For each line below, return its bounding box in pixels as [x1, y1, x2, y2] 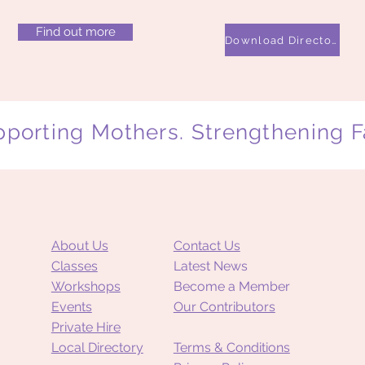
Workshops [51, 279, 121, 294]
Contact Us [173, 238, 240, 253]
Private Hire [51, 319, 121, 335]
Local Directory [51, 340, 143, 355]
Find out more [35, 24, 116, 39]
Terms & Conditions [173, 340, 290, 355]
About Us [51, 238, 108, 253]
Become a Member [173, 279, 290, 294]
